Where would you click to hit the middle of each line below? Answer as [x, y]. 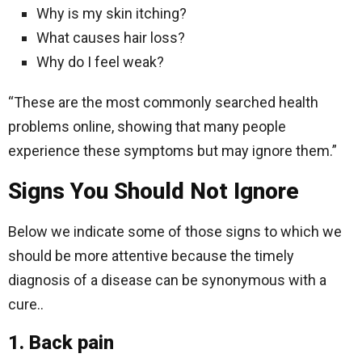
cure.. [26, 304]
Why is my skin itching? [112, 13]
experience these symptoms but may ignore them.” [173, 151]
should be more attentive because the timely [151, 256]
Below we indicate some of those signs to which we [175, 232]
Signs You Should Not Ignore [154, 191]
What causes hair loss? [111, 38]
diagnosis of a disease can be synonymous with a [167, 280]
